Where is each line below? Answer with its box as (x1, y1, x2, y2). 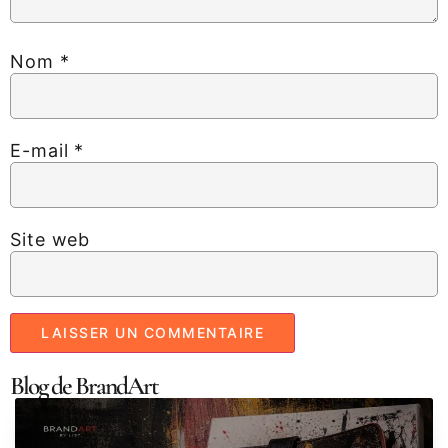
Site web (10, 228, 91, 250)
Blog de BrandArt (10, 370, 158, 402)
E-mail (10, 139, 75, 161)
